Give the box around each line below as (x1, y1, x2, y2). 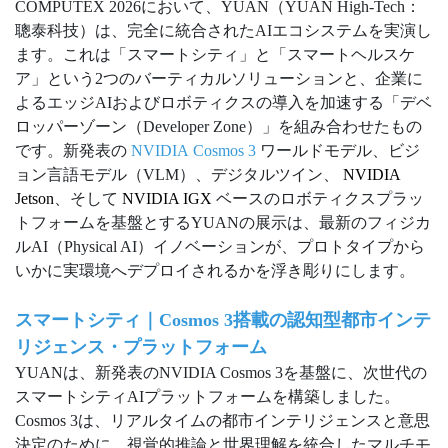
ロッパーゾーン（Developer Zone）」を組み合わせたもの (15, 117, 422, 135)
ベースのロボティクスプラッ (212, 189, 424, 207)
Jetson (15, 189, 54, 207)
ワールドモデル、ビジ (256, 141, 420, 159)
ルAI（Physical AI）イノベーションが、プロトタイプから (15, 237, 425, 255)
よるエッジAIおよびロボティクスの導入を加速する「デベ (15, 93, 432, 111)
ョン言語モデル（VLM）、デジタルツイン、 (15, 165, 343, 183)
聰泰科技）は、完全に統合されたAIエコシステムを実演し (15, 21, 432, 39)
